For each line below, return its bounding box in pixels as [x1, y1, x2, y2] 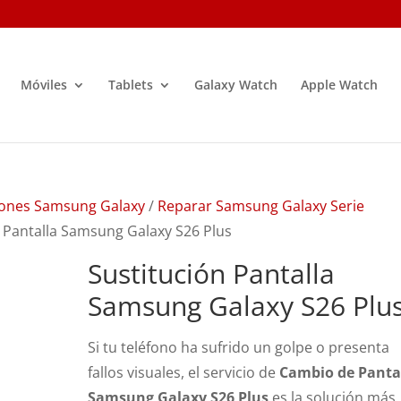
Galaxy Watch [193, 76, 277, 93]
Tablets [107, 76, 153, 93]
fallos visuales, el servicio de [88, 363, 280, 382]
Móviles [20, 76, 67, 93]
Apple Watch [300, 76, 378, 93]
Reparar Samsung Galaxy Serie [158, 196, 365, 216]
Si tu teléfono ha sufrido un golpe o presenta [88, 337, 390, 357]
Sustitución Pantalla [88, 255, 336, 292]
